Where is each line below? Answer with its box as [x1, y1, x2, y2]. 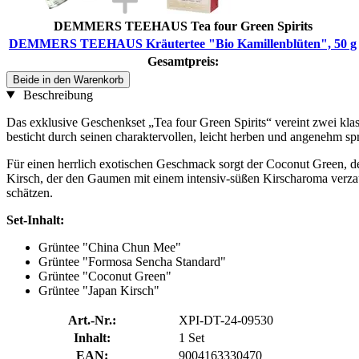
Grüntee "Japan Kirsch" [38, 283, 159, 297]
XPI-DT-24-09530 [179, 313, 273, 327]
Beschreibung [19, 87, 93, 102]
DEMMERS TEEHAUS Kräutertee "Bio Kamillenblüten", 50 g [9, 36, 357, 50]
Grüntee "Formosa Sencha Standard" [38, 254, 226, 268]
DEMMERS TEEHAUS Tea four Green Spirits [53, 18, 313, 33]
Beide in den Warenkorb [13, 73, 123, 86]
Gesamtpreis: [147, 54, 219, 68]
